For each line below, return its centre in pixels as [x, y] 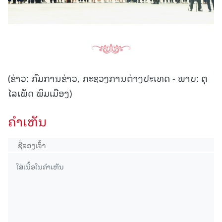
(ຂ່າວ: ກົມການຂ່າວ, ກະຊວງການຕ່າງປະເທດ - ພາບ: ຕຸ [108, 78]
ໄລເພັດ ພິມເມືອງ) [40, 93]
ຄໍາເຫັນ [28, 121]
